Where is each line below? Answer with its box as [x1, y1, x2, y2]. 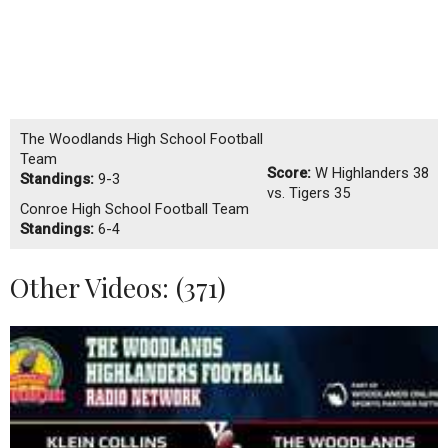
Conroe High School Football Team [20, 199, 249, 218]
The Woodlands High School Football [20, 129, 263, 148]
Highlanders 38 [327, 163, 429, 182]
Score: [266, 163, 311, 182]
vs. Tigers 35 [266, 183, 350, 202]
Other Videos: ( [10, 268, 184, 305]
